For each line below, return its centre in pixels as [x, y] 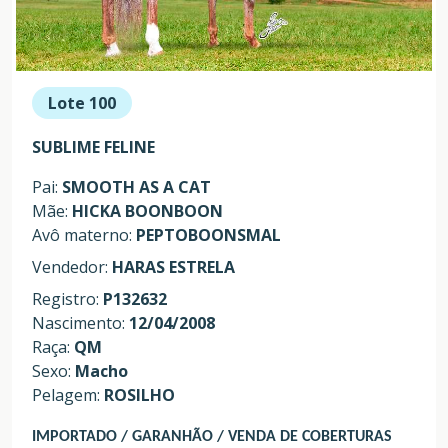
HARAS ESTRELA [173, 267]
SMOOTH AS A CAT [136, 187]
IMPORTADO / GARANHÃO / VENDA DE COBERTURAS [212, 437]
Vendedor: [72, 267]
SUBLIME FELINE [93, 147]
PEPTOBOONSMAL [208, 235]
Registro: [67, 299]
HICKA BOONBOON [147, 211]
